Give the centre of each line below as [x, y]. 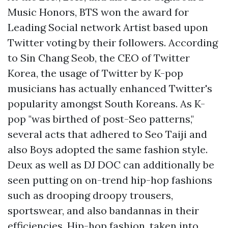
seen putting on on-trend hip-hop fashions [110, 180]
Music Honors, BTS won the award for [98, 12]
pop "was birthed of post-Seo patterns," [101, 119]
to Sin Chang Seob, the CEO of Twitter [99, 58]
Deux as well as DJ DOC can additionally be [111, 165]
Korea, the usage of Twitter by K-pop [95, 73]
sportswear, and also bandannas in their [103, 211]
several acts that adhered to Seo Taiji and [107, 134]
